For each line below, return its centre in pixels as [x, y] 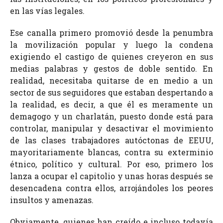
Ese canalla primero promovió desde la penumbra [111, 32]
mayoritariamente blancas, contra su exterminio [111, 152]
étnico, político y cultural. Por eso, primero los [111, 164]
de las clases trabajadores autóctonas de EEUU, [111, 140]
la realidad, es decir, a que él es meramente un [111, 104]
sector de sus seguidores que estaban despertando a [111, 92]
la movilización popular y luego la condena [111, 44]
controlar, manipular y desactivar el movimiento [111, 128]
